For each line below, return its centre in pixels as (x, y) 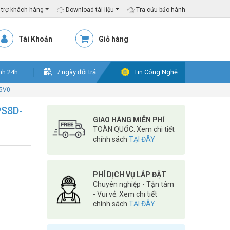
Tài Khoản (35, 39)
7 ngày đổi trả (76, 72)
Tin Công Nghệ (156, 72)
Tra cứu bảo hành (160, 10)
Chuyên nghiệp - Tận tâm (133, 184)
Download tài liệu (89, 10)
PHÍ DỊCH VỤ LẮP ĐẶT (130, 175)
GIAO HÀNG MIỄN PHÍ (129, 120)
